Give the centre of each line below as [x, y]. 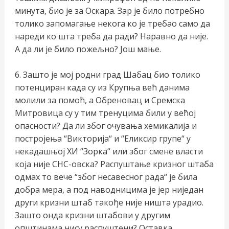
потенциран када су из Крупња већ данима [102, 88]
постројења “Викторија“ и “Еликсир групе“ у [102, 139]
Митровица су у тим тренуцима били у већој [105, 113]
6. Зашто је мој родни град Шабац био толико [107, 75]
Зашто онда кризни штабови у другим [92, 215]
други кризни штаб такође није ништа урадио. [109, 203]
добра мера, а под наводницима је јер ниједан [109, 190]
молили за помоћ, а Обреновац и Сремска [100, 100]
